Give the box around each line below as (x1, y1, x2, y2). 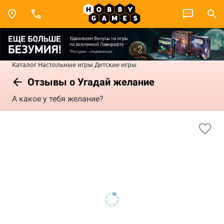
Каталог (12, 59, 36, 68)
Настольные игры (38, 59, 93, 68)
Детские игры (94, 59, 136, 68)
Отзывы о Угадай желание (25, 75, 154, 88)
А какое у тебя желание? (12, 94, 103, 104)
